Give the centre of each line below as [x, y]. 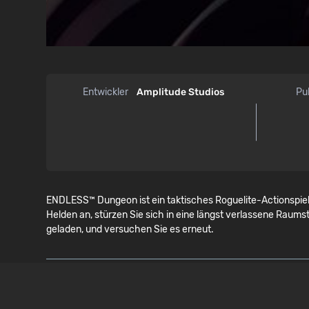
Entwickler [105, 92]
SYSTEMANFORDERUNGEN [128, 291]
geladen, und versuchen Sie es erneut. [130, 229]
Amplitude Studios [180, 92]
